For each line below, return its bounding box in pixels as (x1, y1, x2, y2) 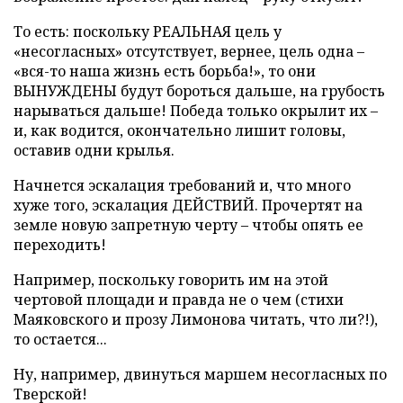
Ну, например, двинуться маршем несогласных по (13, 364, 387, 384)
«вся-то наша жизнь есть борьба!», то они (13, 61, 316, 81)
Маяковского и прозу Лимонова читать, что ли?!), (13, 309, 378, 329)
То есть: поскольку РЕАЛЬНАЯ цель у (13, 22, 282, 41)
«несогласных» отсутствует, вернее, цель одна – (13, 41, 364, 61)
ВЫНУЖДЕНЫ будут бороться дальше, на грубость (13, 81, 385, 101)
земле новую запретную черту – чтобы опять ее (13, 215, 363, 235)
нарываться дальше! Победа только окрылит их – (13, 101, 378, 121)
